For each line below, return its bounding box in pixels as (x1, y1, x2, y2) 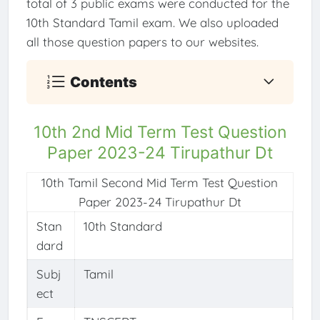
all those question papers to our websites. (26, 34, 259, 49)
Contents (70, 73, 138, 91)
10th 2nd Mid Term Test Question (34, 122, 286, 143)
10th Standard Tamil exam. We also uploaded (26, 14, 279, 30)
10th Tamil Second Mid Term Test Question (41, 175, 279, 191)
